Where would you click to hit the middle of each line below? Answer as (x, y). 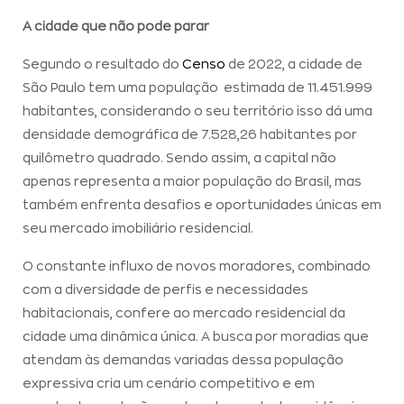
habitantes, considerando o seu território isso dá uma (197, 111)
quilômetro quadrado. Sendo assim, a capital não (179, 158)
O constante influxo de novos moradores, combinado (197, 266)
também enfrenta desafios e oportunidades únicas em (202, 205)
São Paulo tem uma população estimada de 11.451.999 (197, 88)
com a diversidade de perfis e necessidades (165, 290)
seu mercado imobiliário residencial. (139, 229)
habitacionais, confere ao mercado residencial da (184, 313)
